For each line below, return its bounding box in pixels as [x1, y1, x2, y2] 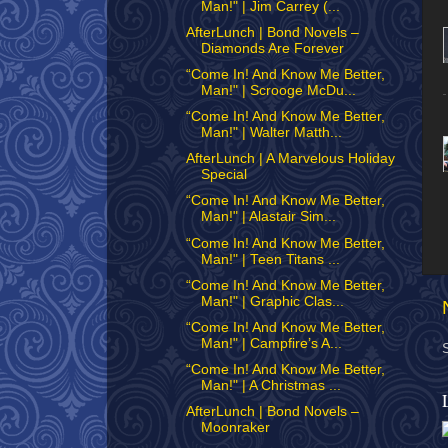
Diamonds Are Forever [200, 40, 344, 56]
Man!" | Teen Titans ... [200, 251, 340, 267]
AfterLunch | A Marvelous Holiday [185, 151, 395, 167]
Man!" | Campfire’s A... [200, 335, 342, 351]
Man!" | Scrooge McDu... [200, 83, 356, 98]
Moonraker [200, 420, 270, 435]
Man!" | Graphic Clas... [200, 293, 344, 309]
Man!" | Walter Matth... [200, 125, 342, 141]
